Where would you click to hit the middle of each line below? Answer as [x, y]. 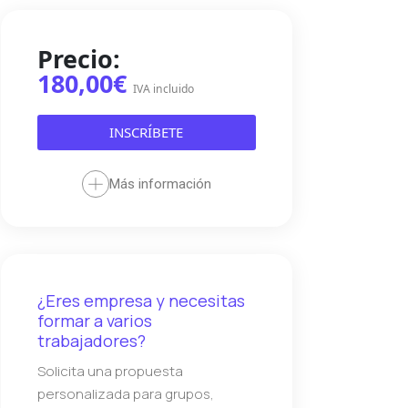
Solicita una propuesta [110, 372]
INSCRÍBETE [147, 133]
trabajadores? [91, 341]
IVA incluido [163, 89]
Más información [160, 184]
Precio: [78, 59]
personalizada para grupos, [125, 394]
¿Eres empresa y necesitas [141, 301]
